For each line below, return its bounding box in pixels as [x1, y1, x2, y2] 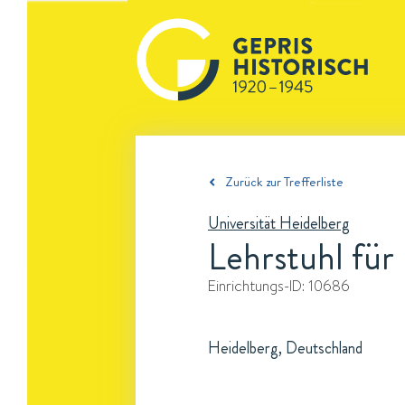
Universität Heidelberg [208, 212, 350, 235]
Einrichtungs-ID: [208, 277, 308, 295]
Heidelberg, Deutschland [208, 336, 363, 360]
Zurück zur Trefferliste [225, 172, 344, 192]
